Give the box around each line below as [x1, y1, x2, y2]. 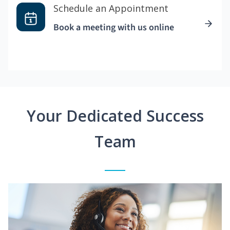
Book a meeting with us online [53, 21, 174, 34]
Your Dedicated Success [26, 105, 204, 127]
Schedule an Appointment [53, 2, 168, 15]
